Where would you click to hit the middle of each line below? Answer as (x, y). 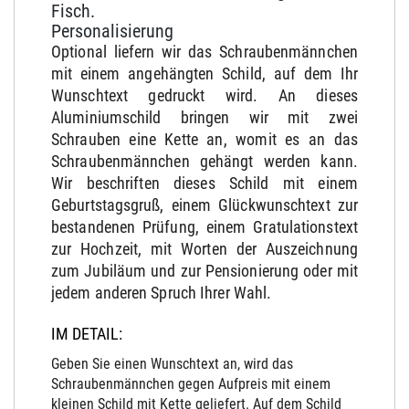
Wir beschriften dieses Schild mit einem (204, 183)
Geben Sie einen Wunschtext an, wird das (172, 363)
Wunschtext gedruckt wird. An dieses (204, 95)
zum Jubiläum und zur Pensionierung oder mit (204, 270)
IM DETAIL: (87, 333)
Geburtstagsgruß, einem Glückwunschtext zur (204, 204)
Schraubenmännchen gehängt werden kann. (204, 161)
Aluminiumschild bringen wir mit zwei (204, 117)
